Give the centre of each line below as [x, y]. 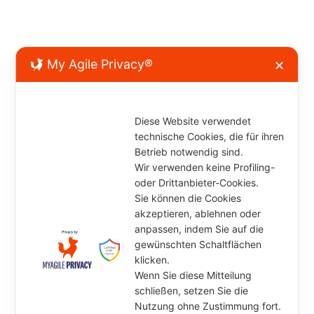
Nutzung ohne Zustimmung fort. [210, 306]
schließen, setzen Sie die [192, 290]
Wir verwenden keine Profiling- [205, 167]
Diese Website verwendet [193, 121]
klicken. [154, 259]
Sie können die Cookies [188, 198]
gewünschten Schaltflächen [198, 244]
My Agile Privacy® [100, 64]
